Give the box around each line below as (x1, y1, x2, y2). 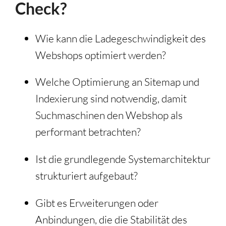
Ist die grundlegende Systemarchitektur (35, 152, 210, 166)
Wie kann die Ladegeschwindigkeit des (35, 31, 206, 45)
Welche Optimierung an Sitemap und (35, 75, 199, 89)
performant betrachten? (35, 125, 141, 139)
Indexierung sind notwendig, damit (35, 92, 187, 105)
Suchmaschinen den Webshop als (35, 108, 183, 122)
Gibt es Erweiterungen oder (35, 196, 158, 209)
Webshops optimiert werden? (35, 48, 166, 62)
